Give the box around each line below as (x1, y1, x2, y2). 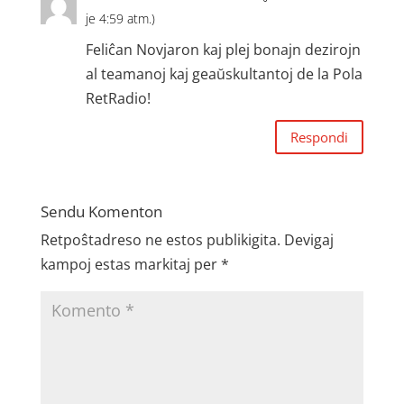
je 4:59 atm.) (85, 10, 155, 27)
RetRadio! (85, 88, 151, 108)
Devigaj (283, 230, 334, 250)
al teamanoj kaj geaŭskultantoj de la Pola (85, 64, 363, 84)
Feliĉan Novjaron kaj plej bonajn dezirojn (85, 40, 361, 60)
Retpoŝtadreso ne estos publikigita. (40, 230, 280, 250)
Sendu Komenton (40, 201, 162, 222)
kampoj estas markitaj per (40, 254, 221, 274)
